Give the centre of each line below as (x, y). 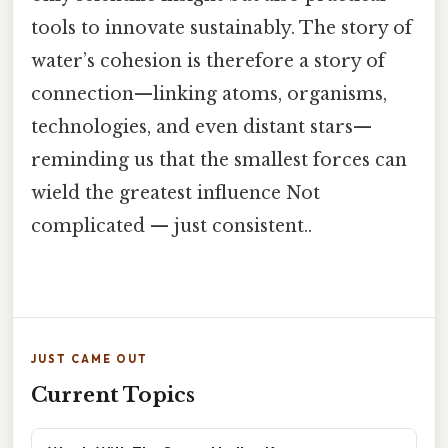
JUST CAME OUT (89, 359)
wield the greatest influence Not (175, 193)
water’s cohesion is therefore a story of (208, 61)
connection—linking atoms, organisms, (209, 94)
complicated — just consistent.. (171, 226)
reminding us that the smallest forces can (219, 160)
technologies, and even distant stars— (201, 127)
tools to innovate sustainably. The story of (221, 28)
